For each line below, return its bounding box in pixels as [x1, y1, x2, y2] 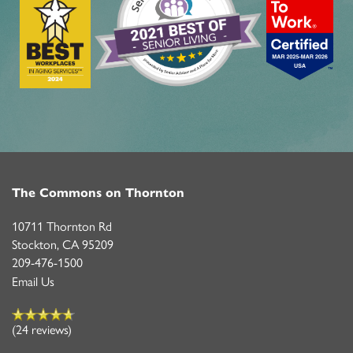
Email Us [12, 273, 54, 289]
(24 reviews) [12, 321, 72, 337]
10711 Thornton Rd [12, 218, 112, 234]
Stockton [12, 236, 57, 252]
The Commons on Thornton [12, 184, 184, 200]
